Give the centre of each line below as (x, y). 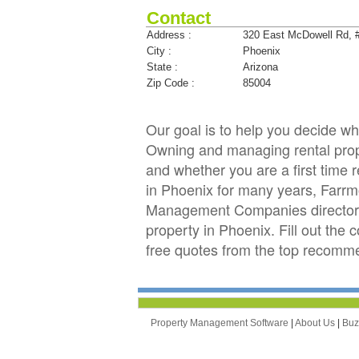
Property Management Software (221, 323)
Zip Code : (171, 83)
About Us (316, 323)
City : (159, 50)
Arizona (260, 67)
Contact (179, 18)
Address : (169, 34)
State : (162, 67)
